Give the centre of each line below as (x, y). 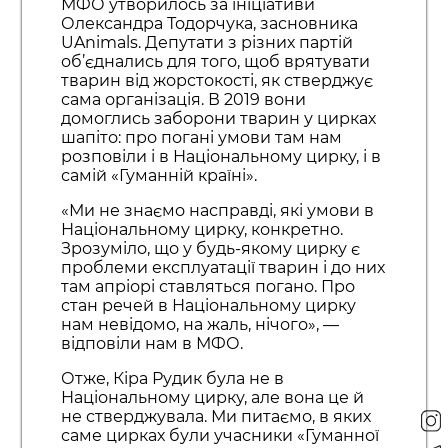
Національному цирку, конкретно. (201, 229)
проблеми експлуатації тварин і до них (222, 267)
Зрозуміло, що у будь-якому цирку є (210, 248)
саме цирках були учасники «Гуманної (219, 435)
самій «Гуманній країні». (158, 175)
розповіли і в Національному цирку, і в (220, 156)
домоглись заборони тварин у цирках (218, 118)
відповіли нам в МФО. (151, 343)
